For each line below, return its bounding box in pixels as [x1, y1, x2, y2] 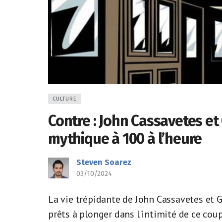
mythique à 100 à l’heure [48, 130, 202, 148]
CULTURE [53, 96, 77, 102]
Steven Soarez [76, 158, 131, 167]
